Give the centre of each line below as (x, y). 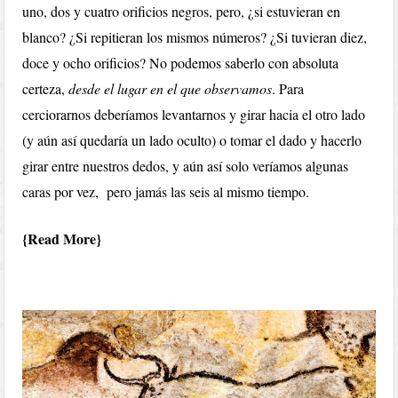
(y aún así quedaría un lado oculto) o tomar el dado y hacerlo (192, 140)
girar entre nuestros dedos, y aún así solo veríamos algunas (186, 166)
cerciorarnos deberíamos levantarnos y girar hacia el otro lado (194, 114)
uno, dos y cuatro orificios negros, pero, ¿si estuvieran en (182, 11)
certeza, (46, 88)
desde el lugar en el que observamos (171, 88)
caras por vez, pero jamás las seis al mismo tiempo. (166, 191)
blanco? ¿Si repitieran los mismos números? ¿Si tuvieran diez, (195, 37)
